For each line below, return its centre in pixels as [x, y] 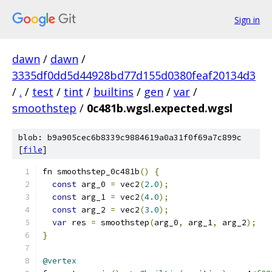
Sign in [247, 19]
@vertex [59, 261]
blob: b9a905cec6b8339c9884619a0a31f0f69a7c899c [130, 138]
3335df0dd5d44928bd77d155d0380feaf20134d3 [134, 75]
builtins [114, 92]
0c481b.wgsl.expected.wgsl [160, 108]
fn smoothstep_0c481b [91, 172]
